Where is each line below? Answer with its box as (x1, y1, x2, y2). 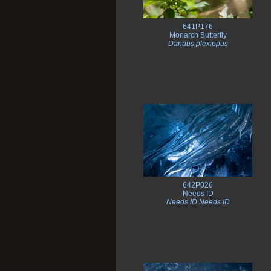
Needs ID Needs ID (166, 198, 230, 207)
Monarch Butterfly (169, 31, 227, 40)
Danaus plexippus (168, 39, 228, 48)
